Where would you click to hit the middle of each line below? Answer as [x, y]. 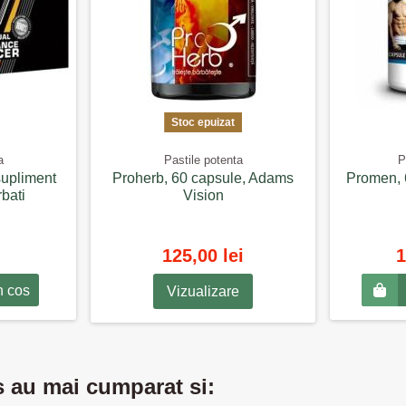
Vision [203, 196]
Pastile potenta [203, 160]
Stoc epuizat [203, 122]
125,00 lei [203, 255]
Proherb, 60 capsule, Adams [203, 179]
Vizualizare [203, 291]
